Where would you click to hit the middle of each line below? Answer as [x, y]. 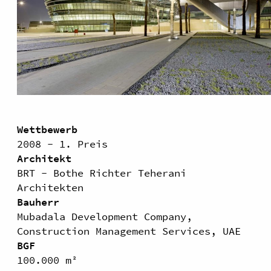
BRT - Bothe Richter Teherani [102, 173]
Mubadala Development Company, [105, 217]
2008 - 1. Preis [62, 144]
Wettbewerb [47, 130]
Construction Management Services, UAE [129, 231]
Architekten [50, 188]
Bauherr [38, 202]
